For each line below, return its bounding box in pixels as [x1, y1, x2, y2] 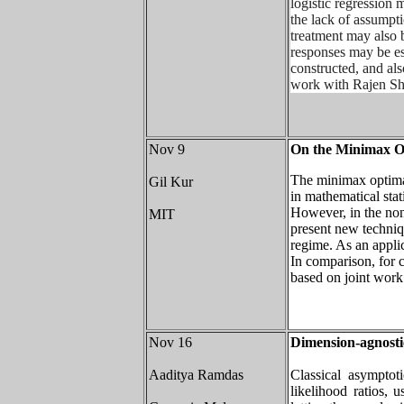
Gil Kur [149, 174, 193, 189]
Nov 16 [149, 335, 192, 350]
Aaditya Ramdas [149, 367, 243, 382]
